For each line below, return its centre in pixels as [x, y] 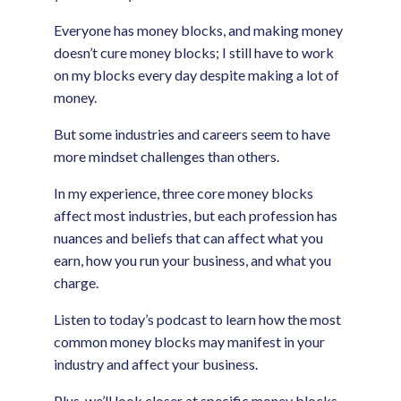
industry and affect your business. [156, 364]
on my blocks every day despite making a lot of [196, 75]
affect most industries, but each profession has [196, 215]
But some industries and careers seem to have [192, 134]
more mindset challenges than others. [168, 156]
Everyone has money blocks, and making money [198, 30]
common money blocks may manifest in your [189, 341]
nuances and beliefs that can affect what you [188, 238]
